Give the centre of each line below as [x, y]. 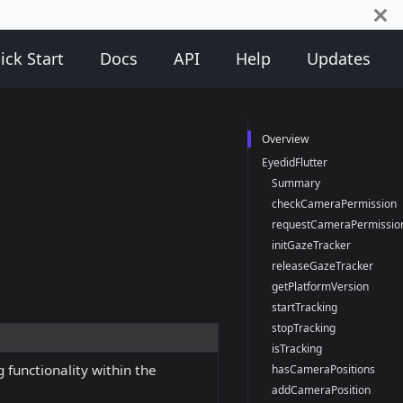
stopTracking [304, 327]
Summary [296, 183]
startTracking [305, 307]
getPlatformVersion [321, 286]
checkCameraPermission [335, 203]
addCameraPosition [322, 390]
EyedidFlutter [294, 162]
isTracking [297, 348]
